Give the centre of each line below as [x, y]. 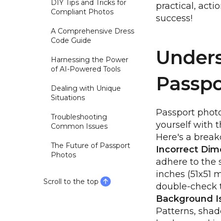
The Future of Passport [91, 146]
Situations [68, 98]
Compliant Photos [82, 12]
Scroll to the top [71, 182]
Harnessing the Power [90, 60]
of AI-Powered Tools [86, 69]
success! [174, 18]
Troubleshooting [79, 117]
